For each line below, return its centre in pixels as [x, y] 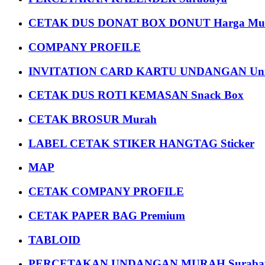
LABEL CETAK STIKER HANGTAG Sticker [141, 143]
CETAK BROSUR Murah [93, 119]
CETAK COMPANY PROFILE [106, 192]
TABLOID [54, 240]
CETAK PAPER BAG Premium [107, 215]
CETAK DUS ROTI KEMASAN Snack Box [136, 95]
